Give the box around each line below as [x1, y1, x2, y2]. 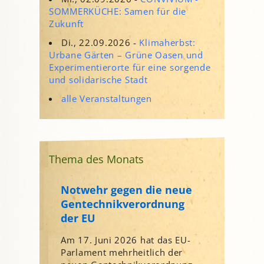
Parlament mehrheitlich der [61, 246, 183, 258]
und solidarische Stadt [49, 73, 148, 85]
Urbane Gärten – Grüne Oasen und [49, 48, 203, 61]
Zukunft [49, 17, 84, 29]
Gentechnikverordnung [61, 196, 184, 211]
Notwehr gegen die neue [61, 182, 192, 197]
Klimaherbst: [139, 36, 196, 48]
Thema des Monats [49, 151, 144, 166]
